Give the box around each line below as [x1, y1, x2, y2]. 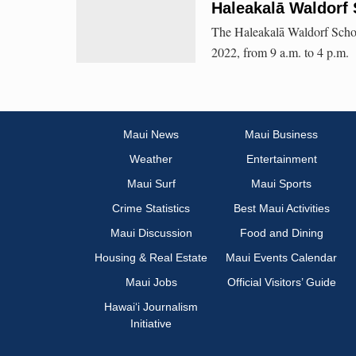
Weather [130, 153, 172, 166]
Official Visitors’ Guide [226, 276, 336, 289]
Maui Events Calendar [226, 251, 337, 265]
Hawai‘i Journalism [104, 300, 198, 314]
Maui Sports [251, 177, 311, 191]
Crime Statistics [112, 202, 190, 215]
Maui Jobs [125, 276, 177, 289]
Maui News [123, 128, 179, 141]
